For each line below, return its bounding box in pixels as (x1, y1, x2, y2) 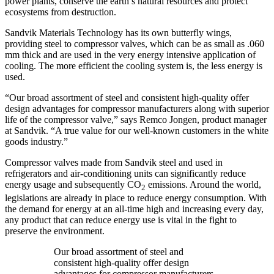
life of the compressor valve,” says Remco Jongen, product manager (5, 114, 267, 125)
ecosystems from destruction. (5, 6, 116, 17)
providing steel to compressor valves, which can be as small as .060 (5, 38, 264, 49)
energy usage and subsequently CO (5, 179, 141, 190)
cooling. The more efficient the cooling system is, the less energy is (5, 60, 262, 71)
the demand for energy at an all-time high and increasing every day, (5, 203, 264, 214)
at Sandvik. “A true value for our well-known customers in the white (5, 125, 268, 136)
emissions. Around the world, (146, 179, 261, 190)
